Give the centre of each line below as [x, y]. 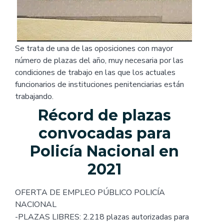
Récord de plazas [104, 115]
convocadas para [104, 133]
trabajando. [34, 96]
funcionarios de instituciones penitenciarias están [99, 84]
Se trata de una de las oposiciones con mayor [94, 48]
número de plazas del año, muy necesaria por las [99, 60]
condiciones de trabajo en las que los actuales [95, 72]
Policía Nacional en [104, 151]
